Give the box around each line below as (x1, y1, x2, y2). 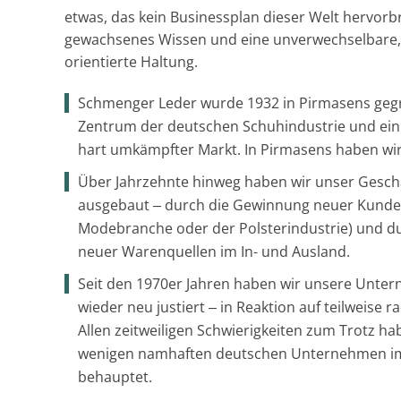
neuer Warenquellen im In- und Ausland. (78, 241, 350, 261)
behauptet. (78, 366, 152, 387)
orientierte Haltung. (64, 51, 198, 72)
